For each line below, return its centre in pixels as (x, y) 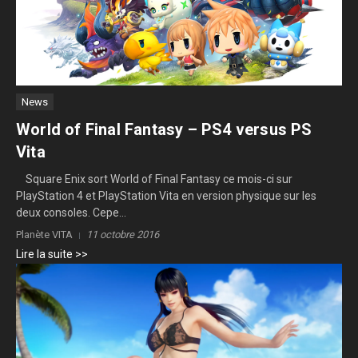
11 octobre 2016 (123, 235)
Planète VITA (44, 235)
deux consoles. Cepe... (71, 213)
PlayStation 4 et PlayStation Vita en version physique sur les (166, 196)
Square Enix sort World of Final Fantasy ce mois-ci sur (154, 179)
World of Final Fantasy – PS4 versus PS (164, 130)
